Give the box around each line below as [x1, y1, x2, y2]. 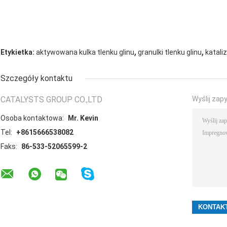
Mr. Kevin [68, 114, 98, 123]
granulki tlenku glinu [138, 48, 202, 57]
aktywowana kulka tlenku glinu [36, 48, 134, 57]
